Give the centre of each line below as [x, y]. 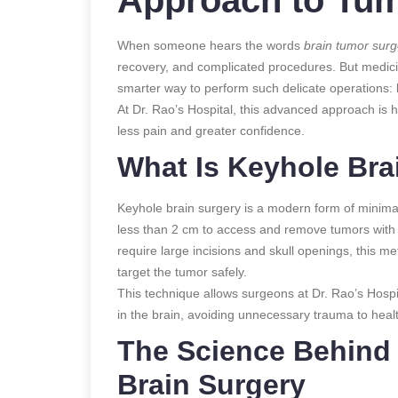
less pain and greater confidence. [211, 130]
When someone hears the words [211, 45]
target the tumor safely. [182, 271]
